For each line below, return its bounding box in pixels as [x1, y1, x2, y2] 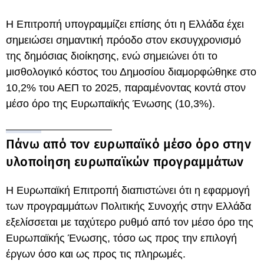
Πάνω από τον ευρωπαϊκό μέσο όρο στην [6, 136, 251, 152]
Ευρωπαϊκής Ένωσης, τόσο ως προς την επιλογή [6, 232, 237, 244]
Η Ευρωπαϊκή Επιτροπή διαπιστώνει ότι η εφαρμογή [6, 184, 250, 196]
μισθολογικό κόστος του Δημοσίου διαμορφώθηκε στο [6, 66, 256, 78]
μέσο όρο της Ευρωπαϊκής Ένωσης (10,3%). [6, 98, 215, 110]
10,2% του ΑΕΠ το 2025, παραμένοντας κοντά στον [6, 82, 246, 94]
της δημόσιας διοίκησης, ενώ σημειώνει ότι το [6, 50, 217, 62]
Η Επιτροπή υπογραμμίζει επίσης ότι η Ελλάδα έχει [6, 18, 244, 30]
